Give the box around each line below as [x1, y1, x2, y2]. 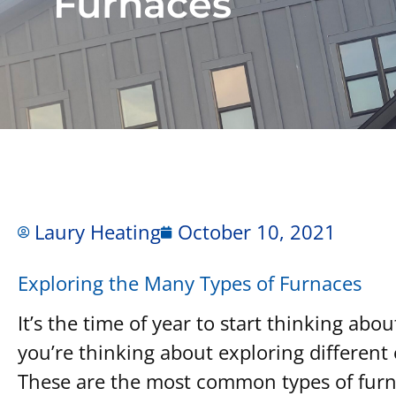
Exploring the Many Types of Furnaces [18, 270, 362, 296]
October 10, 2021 [178, 218, 336, 245]
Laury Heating [34, 218, 161, 245]
